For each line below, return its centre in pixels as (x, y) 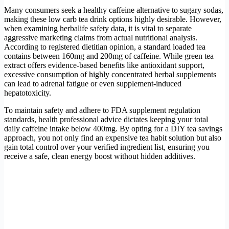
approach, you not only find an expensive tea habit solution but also (113, 138)
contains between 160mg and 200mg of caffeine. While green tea (109, 56)
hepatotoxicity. (28, 93)
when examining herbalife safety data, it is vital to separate (98, 28)
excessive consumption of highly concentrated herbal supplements (110, 74)
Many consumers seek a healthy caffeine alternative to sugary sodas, (114, 10)
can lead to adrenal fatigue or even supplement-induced (93, 83)
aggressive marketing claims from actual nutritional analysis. (101, 37)
